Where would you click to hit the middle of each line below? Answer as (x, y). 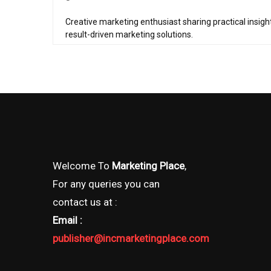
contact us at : (85, 202)
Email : (67, 220)
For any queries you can (106, 184)
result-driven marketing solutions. (129, 34)
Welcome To (82, 166)
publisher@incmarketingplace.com (131, 238)
